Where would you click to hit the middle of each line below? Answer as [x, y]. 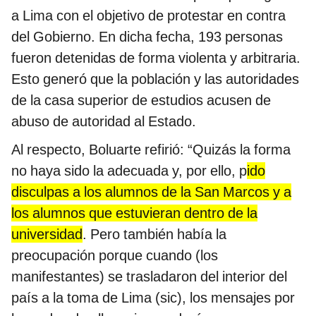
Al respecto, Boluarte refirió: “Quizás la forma [151, 149]
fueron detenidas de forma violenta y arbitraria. [156, 57]
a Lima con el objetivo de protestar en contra [148, 15]
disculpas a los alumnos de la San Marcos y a [151, 192]
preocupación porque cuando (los [115, 255]
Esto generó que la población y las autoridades [155, 79]
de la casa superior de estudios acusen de [141, 100]
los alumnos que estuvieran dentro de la [134, 213]
